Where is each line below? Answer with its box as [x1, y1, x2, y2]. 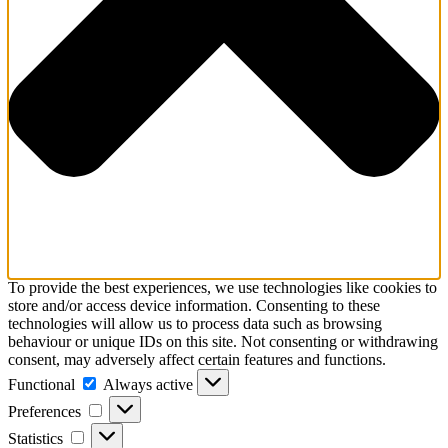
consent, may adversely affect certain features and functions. [8, 351, 386, 369]
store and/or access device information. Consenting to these [8, 297, 380, 315]
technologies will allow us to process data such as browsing [8, 315, 382, 333]
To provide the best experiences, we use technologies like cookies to [8, 279, 437, 297]
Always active [103, 376, 197, 394]
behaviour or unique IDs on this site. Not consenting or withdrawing [8, 333, 438, 351]
